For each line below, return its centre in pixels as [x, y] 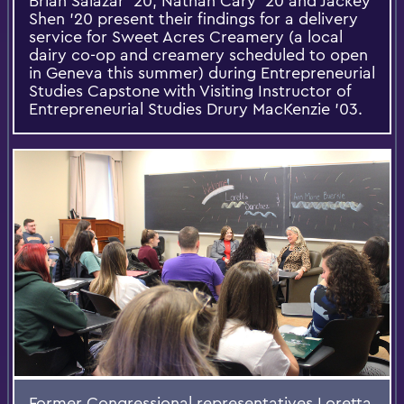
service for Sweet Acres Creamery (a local [186, 37]
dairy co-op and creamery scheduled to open [198, 55]
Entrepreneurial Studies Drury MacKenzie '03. [196, 109]
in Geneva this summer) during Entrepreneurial [202, 73]
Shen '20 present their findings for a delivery [193, 19]
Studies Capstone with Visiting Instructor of [190, 91]
